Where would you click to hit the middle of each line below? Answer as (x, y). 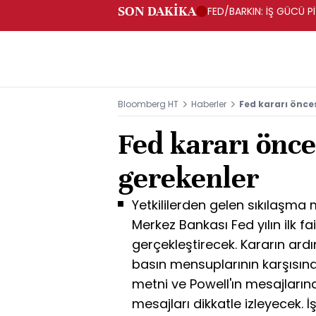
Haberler (209, 104)
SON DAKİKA (157, 11)
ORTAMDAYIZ (239, 25)
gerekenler (188, 178)
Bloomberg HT (148, 104)
